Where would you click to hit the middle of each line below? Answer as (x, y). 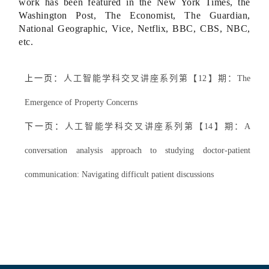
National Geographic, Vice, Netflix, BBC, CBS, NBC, (134, 29)
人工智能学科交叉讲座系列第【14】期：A (157, 126)
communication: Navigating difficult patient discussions (119, 174)
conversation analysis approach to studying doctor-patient (138, 150)
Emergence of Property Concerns (81, 102)
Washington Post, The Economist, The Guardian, (134, 15)
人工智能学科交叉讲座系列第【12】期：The (157, 78)
